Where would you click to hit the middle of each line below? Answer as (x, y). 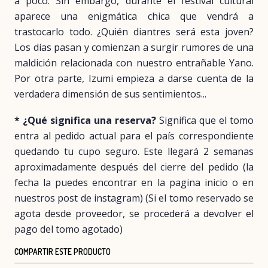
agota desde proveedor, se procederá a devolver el (134, 214)
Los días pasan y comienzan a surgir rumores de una (134, 48)
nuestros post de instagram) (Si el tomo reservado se (134, 198)
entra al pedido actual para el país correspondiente (134, 136)
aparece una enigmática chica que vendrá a (134, 16)
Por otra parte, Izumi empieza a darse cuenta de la (134, 79)
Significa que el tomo (205, 121)
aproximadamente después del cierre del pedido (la (134, 167)
